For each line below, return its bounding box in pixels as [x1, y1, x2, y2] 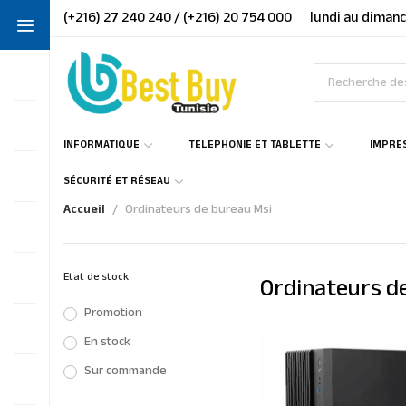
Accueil [63, 200, 105, 219]
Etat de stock [63, 272, 129, 285]
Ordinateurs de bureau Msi [125, 200, 272, 219]
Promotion [84, 304, 142, 323]
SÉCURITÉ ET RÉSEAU [63, 173, 170, 191]
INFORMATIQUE [63, 137, 140, 155]
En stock [84, 333, 130, 352]
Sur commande [84, 362, 167, 381]
